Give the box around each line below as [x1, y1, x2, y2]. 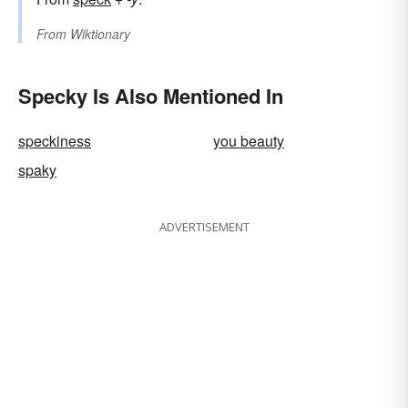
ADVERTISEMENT [158, 219, 250, 236]
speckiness [18, 130, 91, 152]
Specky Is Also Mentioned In [18, 81, 283, 111]
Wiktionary [70, 25, 130, 44]
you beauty [213, 130, 284, 152]
